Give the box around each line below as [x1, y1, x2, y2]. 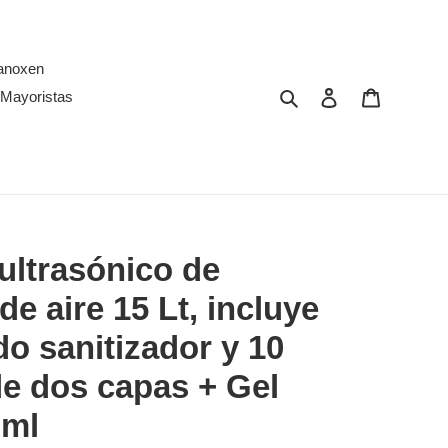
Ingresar [338, 87, 392, 104]
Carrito [380, 87, 424, 104]
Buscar [301, 86, 348, 104]
